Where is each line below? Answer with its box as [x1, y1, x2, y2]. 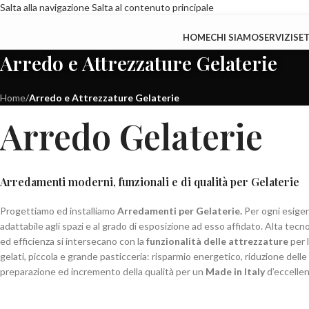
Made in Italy [206, 266, 265, 277]
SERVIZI [259, 31, 294, 43]
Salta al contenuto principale [92, 1, 214, 13]
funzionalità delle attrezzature [146, 235, 288, 247]
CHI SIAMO [210, 31, 259, 43]
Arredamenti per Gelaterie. [117, 205, 244, 217]
